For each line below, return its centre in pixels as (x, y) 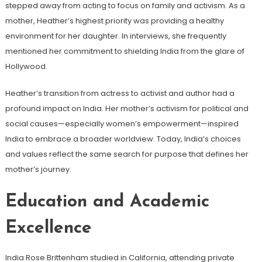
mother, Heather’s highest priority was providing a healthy (114, 20)
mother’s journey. (38, 169)
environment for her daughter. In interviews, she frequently (116, 36)
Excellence (48, 228)
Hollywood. (26, 66)
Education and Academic (107, 202)
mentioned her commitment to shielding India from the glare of (125, 51)
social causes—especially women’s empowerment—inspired (122, 123)
